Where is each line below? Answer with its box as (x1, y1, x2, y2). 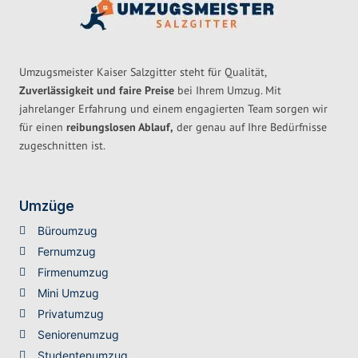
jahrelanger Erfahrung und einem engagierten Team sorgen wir (19, 101, 328, 117)
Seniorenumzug (37, 328, 119, 342)
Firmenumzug (37, 265, 109, 280)
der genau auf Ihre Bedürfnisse (173, 120, 327, 135)
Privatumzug (37, 307, 104, 321)
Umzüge (19, 198, 74, 215)
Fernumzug (37, 245, 96, 259)
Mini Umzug (37, 286, 99, 300)
